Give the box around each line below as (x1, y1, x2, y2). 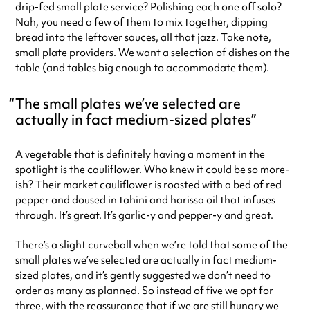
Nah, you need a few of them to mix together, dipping (15, 15, 268, 30)
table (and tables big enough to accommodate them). (15, 61, 269, 75)
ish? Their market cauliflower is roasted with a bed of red (15, 178, 282, 192)
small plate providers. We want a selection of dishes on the (15, 46, 290, 60)
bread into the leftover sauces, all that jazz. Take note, (15, 30, 271, 45)
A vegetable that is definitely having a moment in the (15, 147, 265, 162)
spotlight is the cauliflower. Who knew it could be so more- (15, 163, 289, 177)
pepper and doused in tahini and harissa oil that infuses (15, 193, 275, 208)
